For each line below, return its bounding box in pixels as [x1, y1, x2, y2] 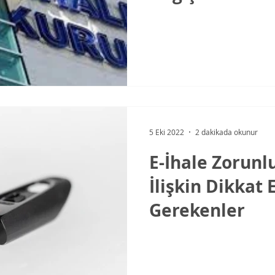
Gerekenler [149, 198, 245, 223]
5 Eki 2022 [149, 127, 184, 137]
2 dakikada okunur [195, 127, 258, 137]
